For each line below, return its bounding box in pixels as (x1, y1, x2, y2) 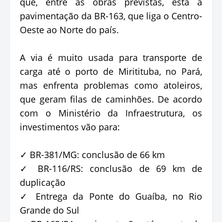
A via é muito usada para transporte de (20, 52, 202, 64)
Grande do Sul (20, 204, 79, 217)
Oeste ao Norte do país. (20, 24, 119, 36)
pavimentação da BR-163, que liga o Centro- (20, 10, 202, 22)
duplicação (20, 176, 65, 189)
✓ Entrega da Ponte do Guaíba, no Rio (20, 190, 202, 203)
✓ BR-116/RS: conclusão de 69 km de (20, 163, 202, 175)
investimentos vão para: (20, 121, 120, 133)
